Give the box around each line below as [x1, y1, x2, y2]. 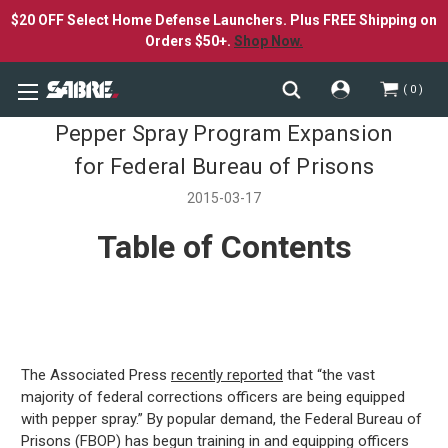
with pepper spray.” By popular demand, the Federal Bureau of [21, 409, 422, 428]
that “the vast [283, 365, 375, 384]
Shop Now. [234, 33, 303, 49]
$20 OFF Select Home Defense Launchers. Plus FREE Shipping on [11, 12, 437, 28]
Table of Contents [96, 227, 352, 266]
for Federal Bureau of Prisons [73, 154, 375, 179]
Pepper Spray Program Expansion [54, 121, 394, 146]
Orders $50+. [145, 33, 234, 49]
